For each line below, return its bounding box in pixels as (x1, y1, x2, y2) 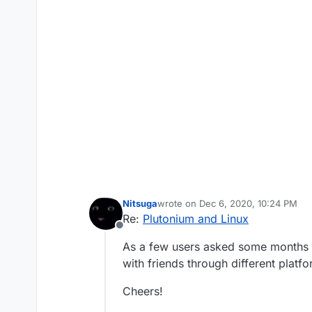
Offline (118, 226, 153, 240)
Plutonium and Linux (143, 212, 249, 226)
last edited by (157, 203, 214, 215)
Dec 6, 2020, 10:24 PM (199, 198, 297, 210)
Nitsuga (123, 198, 157, 210)
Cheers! (123, 284, 163, 299)
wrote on (157, 198, 199, 210)
